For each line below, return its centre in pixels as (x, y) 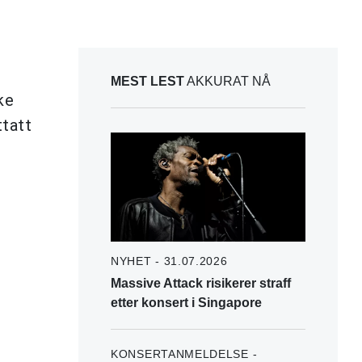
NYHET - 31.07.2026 (169, 261)
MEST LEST (147, 81)
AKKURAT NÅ (227, 81)
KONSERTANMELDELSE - (184, 354)
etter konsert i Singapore (186, 302)
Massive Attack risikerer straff (201, 283)
